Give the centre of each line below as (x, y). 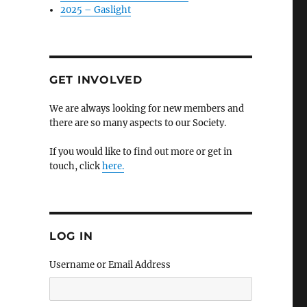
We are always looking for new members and (146, 109)
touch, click (75, 166)
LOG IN (71, 236)
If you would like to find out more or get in (140, 152)
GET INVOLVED (96, 80)
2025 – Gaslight (96, 10)
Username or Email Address (110, 265)
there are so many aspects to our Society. (137, 123)
